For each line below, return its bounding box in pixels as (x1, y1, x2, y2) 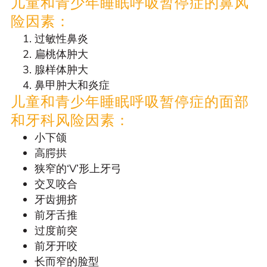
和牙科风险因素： (11, 111, 130, 131)
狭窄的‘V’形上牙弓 (35, 162, 122, 176)
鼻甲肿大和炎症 (35, 78, 110, 93)
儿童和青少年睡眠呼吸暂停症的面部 (11, 92, 249, 112)
